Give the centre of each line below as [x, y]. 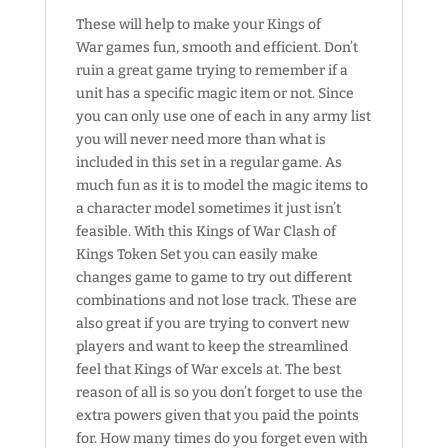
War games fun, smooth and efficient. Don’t [216, 47]
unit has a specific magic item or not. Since [214, 93]
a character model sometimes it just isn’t [208, 208]
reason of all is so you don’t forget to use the [219, 392]
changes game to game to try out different [213, 277]
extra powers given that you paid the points [217, 415]
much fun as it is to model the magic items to [221, 185]
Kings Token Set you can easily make [196, 254]
